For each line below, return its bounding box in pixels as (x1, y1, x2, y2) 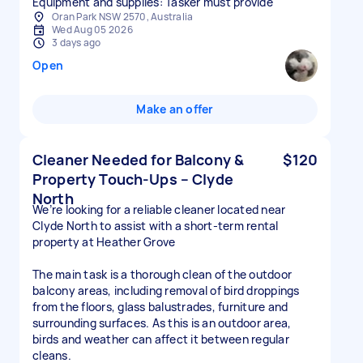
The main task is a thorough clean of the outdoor (32, 267, 292, 282)
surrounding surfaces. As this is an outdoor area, (32, 315, 292, 331)
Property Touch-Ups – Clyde (32, 169, 233, 189)
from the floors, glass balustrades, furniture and (32, 299, 288, 314)
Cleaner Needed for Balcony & (32, 150, 245, 169)
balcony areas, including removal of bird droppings (32, 283, 300, 298)
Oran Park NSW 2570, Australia (52, 10, 194, 23)
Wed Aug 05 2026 (52, 23, 133, 36)
